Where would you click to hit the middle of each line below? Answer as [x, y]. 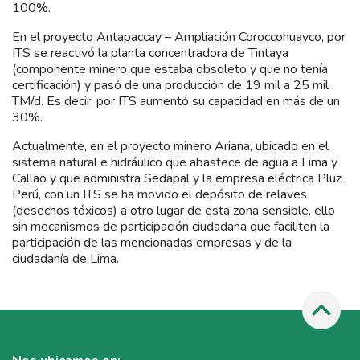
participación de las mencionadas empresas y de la [152, 242]
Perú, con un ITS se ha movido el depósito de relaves [160, 194]
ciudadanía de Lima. [65, 258]
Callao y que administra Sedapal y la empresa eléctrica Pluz [177, 178]
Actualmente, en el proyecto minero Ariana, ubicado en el [170, 146]
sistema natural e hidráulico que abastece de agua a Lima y [175, 162]
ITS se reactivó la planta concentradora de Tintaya [150, 53]
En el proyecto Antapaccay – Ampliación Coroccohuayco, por [179, 37]
